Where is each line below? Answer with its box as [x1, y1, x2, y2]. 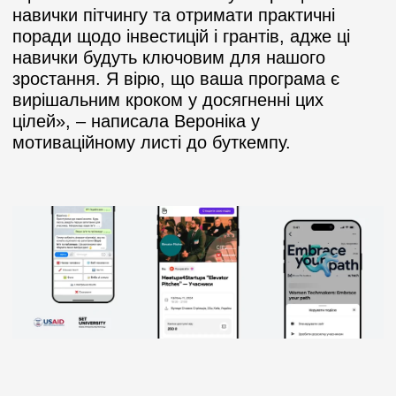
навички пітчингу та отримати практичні [12, 4, 335, 25]
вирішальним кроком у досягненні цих [12, 89, 324, 110]
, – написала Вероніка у [65, 110, 265, 131]
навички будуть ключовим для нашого [12, 47, 325, 67]
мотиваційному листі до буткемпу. [12, 132, 296, 152]
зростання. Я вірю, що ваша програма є [12, 68, 339, 88]
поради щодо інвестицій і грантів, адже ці [12, 26, 350, 46]
